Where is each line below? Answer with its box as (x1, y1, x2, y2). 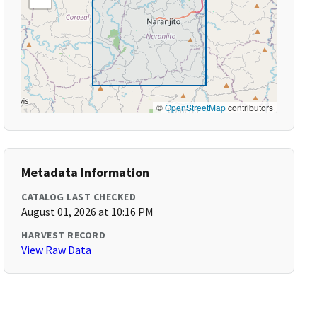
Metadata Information (21, 164, 150, 180)
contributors (225, 101, 273, 113)
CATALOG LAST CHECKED (21, 190, 137, 203)
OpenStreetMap (164, 101, 226, 113)
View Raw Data (21, 243, 92, 257)
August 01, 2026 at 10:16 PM (21, 204, 154, 219)
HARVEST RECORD (21, 229, 106, 241)
